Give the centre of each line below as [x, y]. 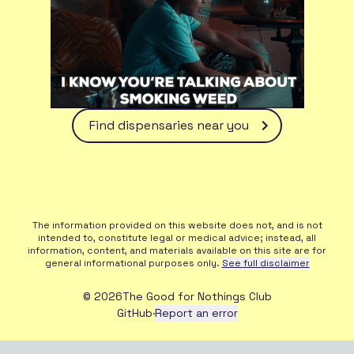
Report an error [196, 313]
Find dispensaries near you [169, 125]
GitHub [134, 313]
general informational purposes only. [132, 263]
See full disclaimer [265, 263]
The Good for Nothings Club [197, 296]
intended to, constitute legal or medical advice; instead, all [177, 237]
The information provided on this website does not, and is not [177, 225]
